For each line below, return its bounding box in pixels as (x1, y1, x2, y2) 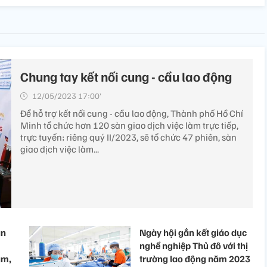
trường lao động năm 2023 (139, 253, 250, 265)
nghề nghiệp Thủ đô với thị (139, 240, 248, 252)
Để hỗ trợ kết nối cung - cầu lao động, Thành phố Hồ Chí (20, 107, 243, 120)
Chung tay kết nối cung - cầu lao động (20, 68, 232, 85)
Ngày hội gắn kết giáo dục (139, 226, 247, 239)
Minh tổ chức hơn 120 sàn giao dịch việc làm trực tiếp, (20, 119, 238, 132)
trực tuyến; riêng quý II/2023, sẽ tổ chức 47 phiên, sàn (20, 131, 237, 144)
